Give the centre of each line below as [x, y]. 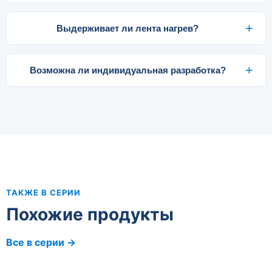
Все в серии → [41, 243]
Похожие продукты [90, 215]
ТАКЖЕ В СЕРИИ [44, 193]
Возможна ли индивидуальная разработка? [127, 70]
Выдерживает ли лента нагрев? [127, 29]
